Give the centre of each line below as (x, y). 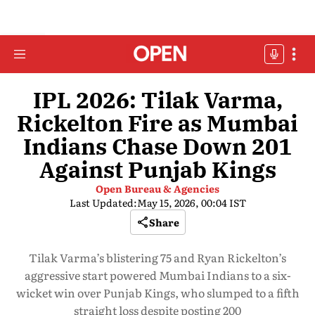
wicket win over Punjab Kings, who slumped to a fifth (157, 292)
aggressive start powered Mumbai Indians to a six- (157, 275)
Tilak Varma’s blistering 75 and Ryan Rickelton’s (157, 257)
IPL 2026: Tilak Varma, (157, 100)
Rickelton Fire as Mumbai (157, 123)
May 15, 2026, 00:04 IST (191, 202)
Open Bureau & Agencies (157, 188)
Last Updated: (103, 202)
